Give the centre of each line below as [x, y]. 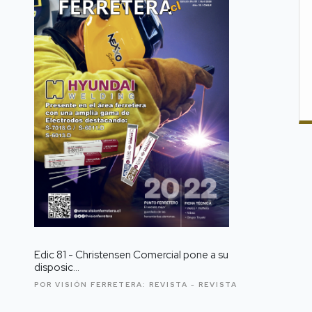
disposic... [57, 267]
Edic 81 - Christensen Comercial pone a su [131, 255]
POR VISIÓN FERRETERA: [92, 284]
